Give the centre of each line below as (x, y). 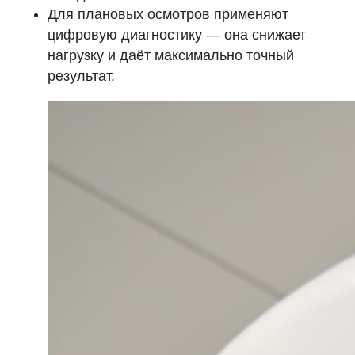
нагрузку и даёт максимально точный (171, 55)
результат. (81, 76)
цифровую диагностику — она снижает (177, 35)
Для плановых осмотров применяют (168, 14)
